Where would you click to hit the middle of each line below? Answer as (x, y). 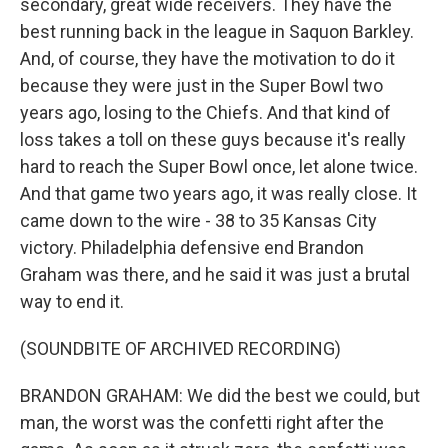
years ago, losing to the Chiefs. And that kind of (205, 112)
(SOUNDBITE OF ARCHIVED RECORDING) (180, 348)
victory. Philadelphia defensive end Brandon (192, 247)
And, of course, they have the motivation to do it (207, 58)
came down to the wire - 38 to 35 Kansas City (198, 220)
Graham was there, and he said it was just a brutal (215, 274)
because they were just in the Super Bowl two (201, 85)
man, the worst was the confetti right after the (202, 422)
